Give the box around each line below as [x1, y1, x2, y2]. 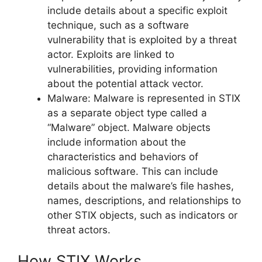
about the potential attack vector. [47, 77, 204, 89]
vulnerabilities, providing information [47, 63, 218, 75]
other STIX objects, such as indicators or [47, 209, 237, 221]
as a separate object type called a [47, 106, 207, 119]
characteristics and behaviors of [47, 150, 198, 163]
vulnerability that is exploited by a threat [47, 33, 237, 46]
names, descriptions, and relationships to [47, 194, 241, 206]
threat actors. [47, 223, 111, 236]
